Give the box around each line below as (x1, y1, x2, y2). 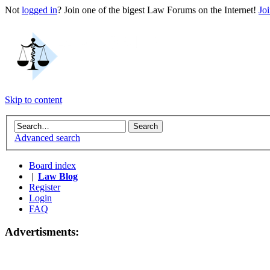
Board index (29, 160, 76, 171)
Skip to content (5, 95, 62, 105)
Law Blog (38, 171, 78, 181)
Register (29, 181, 60, 192)
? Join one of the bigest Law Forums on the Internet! (57, 5, 259, 15)
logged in (22, 5, 57, 15)
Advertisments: (5, 225, 79, 239)
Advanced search (14, 132, 80, 143)
